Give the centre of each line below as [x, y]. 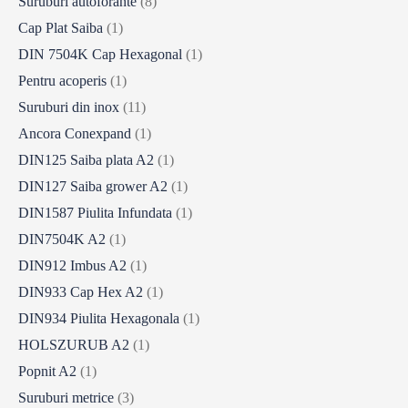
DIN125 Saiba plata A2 [86, 160]
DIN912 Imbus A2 [72, 266]
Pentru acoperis [62, 81]
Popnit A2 [47, 372]
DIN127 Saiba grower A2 [93, 187]
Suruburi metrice [66, 398]
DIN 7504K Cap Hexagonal [100, 55]
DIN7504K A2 [62, 240]
